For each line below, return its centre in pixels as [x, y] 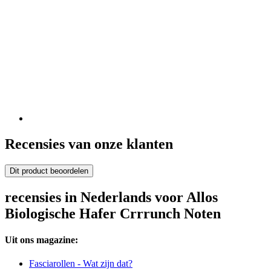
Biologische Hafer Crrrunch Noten [113, 213]
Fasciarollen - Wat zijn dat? [81, 264]
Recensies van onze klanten [89, 144]
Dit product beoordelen [49, 171]
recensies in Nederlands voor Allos [111, 197]
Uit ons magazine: [41, 240]
